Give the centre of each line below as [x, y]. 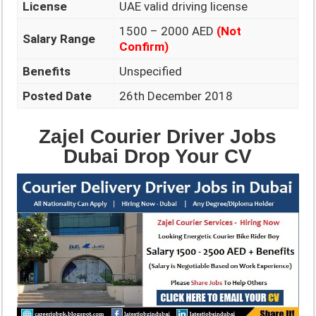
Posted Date [57, 96]
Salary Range [59, 39]
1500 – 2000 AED [168, 31]
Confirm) [144, 47]
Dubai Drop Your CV [158, 156]
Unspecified [151, 72]
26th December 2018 [176, 96]
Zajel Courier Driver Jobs [158, 136]
